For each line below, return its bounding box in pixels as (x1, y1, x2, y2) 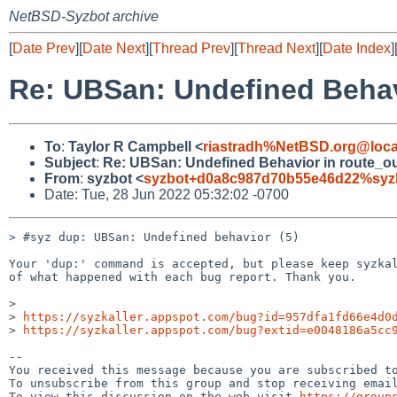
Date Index (323, 41, 391, 56)
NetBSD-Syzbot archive (9, 9, 159, 24)
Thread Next (237, 41, 315, 56)
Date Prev (12, 41, 75, 56)
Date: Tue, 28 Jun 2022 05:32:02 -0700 (44, 186, 289, 202)
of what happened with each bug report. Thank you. (9, 269, 356, 284)
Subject (44, 154, 96, 170)
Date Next (82, 41, 145, 56)
